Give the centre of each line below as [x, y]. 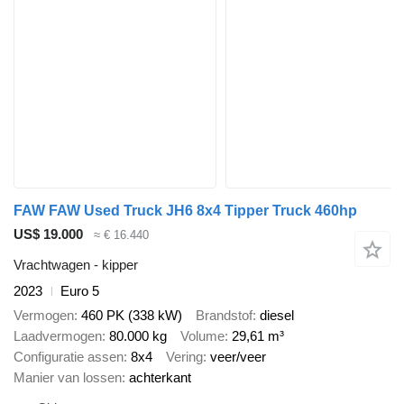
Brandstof [224, 315]
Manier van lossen [68, 377]
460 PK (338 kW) [132, 315]
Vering [184, 356]
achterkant [160, 377]
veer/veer [238, 356]
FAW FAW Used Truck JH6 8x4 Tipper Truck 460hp [185, 210]
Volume [202, 335]
